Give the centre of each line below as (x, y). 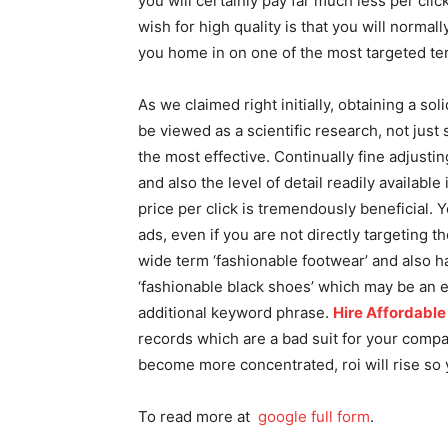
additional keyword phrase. (235, 312)
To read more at (198, 416)
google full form (314, 416)
